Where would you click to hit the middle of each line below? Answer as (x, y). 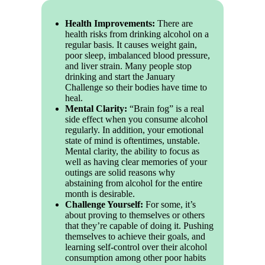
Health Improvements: (110, 24)
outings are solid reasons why (120, 173)
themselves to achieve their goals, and (135, 237)
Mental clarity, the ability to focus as (132, 151)
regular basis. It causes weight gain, (131, 45)
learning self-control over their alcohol (136, 247)
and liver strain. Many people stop (129, 66)
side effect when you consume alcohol (137, 119)
